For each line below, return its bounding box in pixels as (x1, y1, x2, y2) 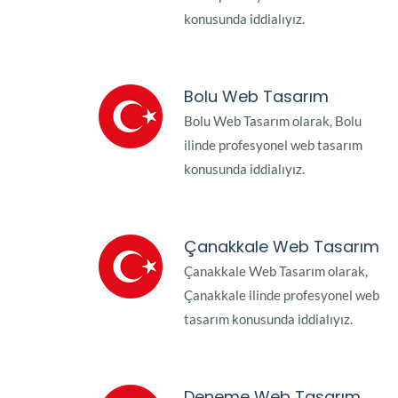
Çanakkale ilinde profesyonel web (184, 287, 379, 304)
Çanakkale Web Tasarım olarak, (184, 263, 368, 280)
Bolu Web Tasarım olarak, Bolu (184, 113, 362, 130)
